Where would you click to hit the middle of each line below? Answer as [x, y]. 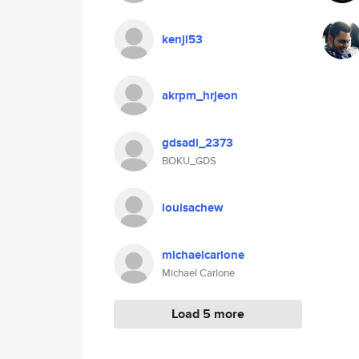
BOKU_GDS [189, 161]
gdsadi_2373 [198, 143]
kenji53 [182, 39]
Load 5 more [208, 314]
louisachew [193, 208]
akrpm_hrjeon [200, 95]
